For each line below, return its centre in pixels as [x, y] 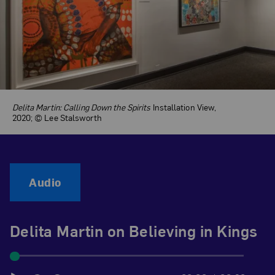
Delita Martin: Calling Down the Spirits [81, 107]
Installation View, [184, 107]
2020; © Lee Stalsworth [57, 117]
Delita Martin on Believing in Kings [134, 231]
